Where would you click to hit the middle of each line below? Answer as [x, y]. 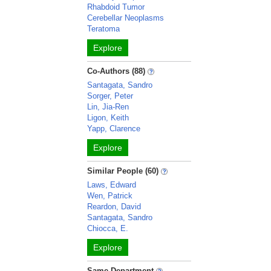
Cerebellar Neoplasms [126, 18]
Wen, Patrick [110, 196]
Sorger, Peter [110, 96]
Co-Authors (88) [116, 71]
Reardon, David [114, 207]
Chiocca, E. [108, 228]
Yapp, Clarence [114, 129]
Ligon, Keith [108, 118]
